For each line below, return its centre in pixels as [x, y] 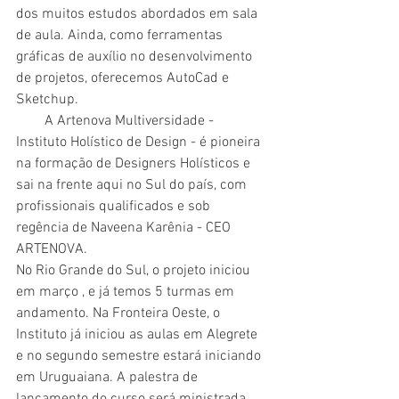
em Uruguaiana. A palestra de [109, 377]
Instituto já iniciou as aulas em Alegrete [138, 334]
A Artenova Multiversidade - [30, 121]
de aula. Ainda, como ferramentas [121, 35]
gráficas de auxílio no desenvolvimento [136, 57]
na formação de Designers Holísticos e [135, 163]
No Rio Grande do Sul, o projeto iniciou [135, 270]
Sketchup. [47, 99]
